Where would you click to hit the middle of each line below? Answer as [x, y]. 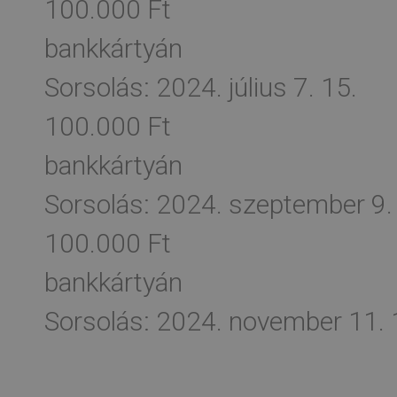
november [285, 321]
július [258, 87]
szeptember [297, 204]
